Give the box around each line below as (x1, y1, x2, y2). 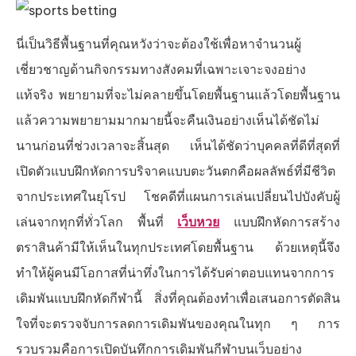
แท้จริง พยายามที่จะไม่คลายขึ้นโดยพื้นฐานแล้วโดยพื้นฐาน (16, 87, 340, 103)
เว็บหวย (177, 214, 220, 230)
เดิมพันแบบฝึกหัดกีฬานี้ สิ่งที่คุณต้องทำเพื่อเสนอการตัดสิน (16, 290, 340, 306)
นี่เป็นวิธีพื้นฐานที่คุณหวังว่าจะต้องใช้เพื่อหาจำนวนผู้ (16, 36, 301, 52)
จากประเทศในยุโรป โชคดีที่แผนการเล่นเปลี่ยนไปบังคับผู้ (16, 188, 340, 204)
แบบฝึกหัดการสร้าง (234, 214, 341, 230)
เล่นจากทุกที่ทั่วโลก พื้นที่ (16, 214, 178, 230)
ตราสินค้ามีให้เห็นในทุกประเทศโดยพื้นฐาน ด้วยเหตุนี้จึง (16, 239, 340, 255)
